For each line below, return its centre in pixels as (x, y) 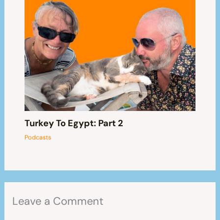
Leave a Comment (58, 201)
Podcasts (38, 137)
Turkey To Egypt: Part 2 (74, 124)
